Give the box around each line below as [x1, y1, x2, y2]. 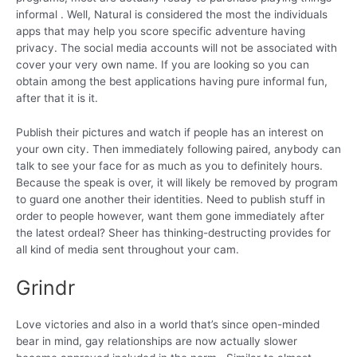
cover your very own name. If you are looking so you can [16, 58, 309, 72]
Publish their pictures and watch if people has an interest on [16, 126, 324, 139]
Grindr [16, 276, 75, 300]
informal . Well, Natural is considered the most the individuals [16, 8, 328, 22]
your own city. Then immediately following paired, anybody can [16, 143, 341, 156]
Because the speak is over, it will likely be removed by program [16, 176, 338, 190]
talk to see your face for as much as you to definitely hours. [16, 159, 323, 173]
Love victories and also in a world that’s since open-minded [16, 318, 320, 331]
